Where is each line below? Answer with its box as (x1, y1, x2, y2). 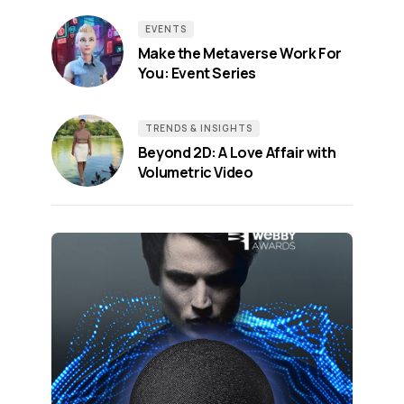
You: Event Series (137, 62, 256, 83)
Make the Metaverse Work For (137, 42, 342, 63)
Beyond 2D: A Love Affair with (137, 142, 336, 162)
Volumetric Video (137, 161, 253, 182)
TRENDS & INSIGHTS (144, 121, 252, 134)
